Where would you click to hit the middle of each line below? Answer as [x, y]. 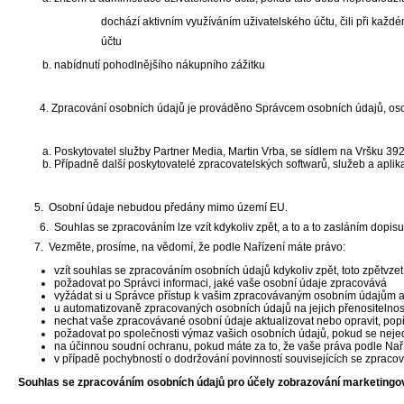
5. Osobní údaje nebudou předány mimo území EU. [153, 207]
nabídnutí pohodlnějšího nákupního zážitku [160, 65]
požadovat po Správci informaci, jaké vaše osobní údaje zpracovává [220, 283]
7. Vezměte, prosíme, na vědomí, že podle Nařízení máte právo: [182, 247]
